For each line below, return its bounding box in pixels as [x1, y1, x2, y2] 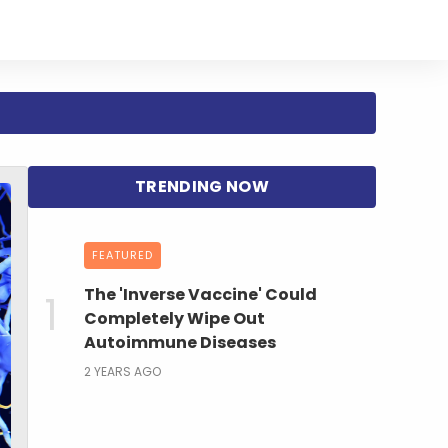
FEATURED [92, 246, 153, 263]
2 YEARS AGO [84, 362, 161, 380]
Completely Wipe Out [84, 306, 265, 330]
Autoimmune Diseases [84, 330, 276, 354]
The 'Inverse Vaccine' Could [84, 282, 317, 306]
